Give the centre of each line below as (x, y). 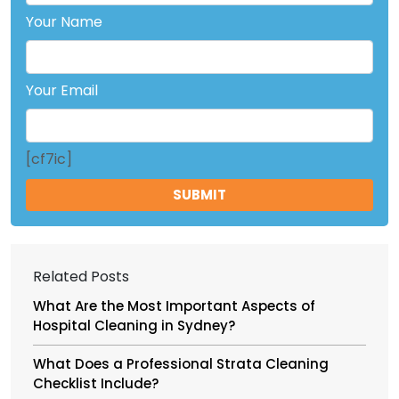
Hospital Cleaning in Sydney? (134, 325)
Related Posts (81, 276)
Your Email (62, 90)
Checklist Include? (96, 383)
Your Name (64, 21)
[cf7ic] (49, 159)
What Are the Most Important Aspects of (174, 305)
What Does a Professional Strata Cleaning (181, 363)
